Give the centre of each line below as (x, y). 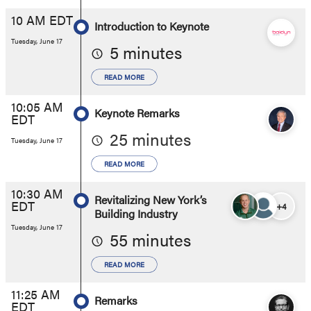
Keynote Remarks (137, 112)
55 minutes (150, 239)
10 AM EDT (42, 19)
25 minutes (150, 138)
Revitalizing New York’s (151, 199)
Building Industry (136, 213)
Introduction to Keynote (152, 26)
